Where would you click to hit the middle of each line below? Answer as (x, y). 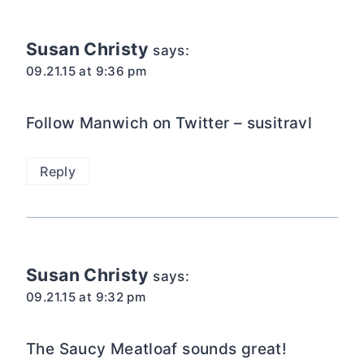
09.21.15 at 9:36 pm (87, 71)
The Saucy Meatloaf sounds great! (157, 349)
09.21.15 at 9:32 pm (86, 297)
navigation (91, 28)
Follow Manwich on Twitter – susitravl (169, 123)
